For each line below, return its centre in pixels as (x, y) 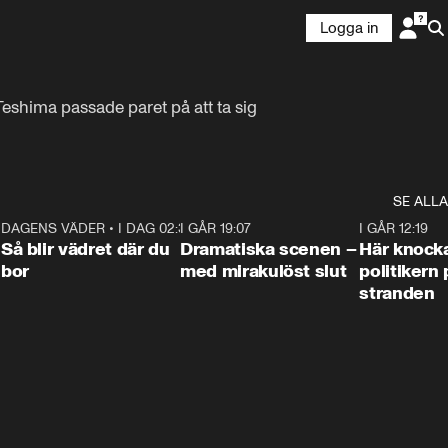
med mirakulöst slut (263, 271)
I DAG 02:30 (155, 228)
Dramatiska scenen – (268, 249)
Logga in (349, 28)
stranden (397, 293)
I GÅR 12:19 (394, 228)
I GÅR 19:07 (216, 228)
